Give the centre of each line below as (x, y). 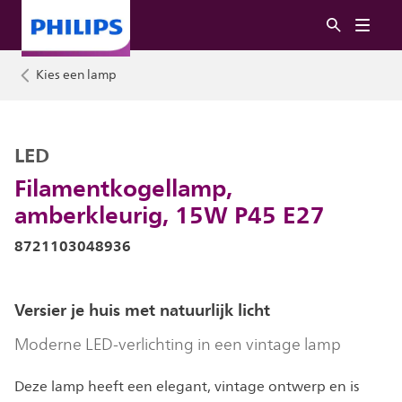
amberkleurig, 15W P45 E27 (170, 214)
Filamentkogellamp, (123, 188)
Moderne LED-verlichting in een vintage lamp (178, 345)
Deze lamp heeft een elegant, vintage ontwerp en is (187, 387)
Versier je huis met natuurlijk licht (142, 310)
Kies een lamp (76, 75)
